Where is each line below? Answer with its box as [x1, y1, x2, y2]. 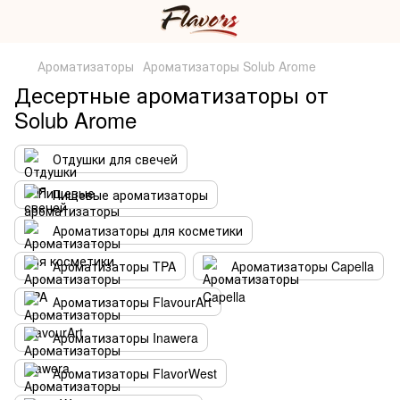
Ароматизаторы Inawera [53, 329, 198, 346]
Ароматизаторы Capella [231, 257, 374, 275]
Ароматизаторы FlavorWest [53, 364, 217, 382]
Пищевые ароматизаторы [53, 186, 208, 204]
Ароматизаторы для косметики [53, 221, 243, 239]
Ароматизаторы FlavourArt [53, 293, 212, 311]
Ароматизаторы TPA [53, 257, 176, 275]
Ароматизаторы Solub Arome [143, 57, 316, 75]
